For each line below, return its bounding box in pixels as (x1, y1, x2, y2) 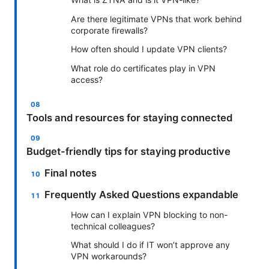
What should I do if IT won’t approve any (71, 240, 230, 250)
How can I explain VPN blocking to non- (71, 210, 228, 220)
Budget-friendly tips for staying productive (26, 145, 231, 158)
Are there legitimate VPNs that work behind (71, 14, 242, 25)
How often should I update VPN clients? (71, 44, 227, 55)
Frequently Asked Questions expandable (44, 189, 239, 201)
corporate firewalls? (71, 25, 148, 36)
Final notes (44, 167, 97, 180)
